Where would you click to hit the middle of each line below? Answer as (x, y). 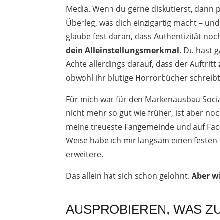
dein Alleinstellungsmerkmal (123, 50)
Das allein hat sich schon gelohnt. (129, 176)
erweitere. (85, 154)
